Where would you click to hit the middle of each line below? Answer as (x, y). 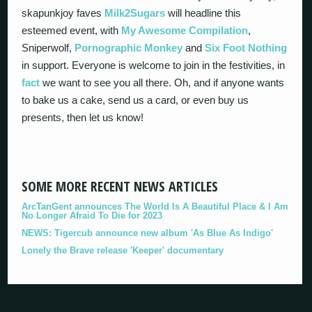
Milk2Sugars (135, 13)
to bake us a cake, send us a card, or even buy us (135, 100)
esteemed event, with (72, 30)
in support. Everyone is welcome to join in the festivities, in (154, 65)
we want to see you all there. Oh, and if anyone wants (162, 83)
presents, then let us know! (83, 117)
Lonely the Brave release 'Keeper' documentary (123, 250)
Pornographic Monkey (129, 48)
